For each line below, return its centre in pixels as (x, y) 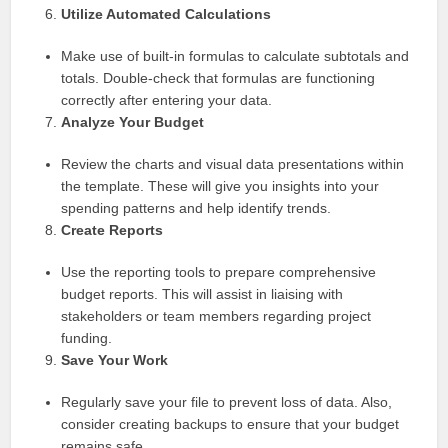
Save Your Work (115, 360)
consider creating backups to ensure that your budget (230, 424)
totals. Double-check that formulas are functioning (218, 78)
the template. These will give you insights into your (220, 186)
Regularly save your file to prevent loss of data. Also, (227, 402)
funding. (87, 338)
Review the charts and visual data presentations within (233, 164)
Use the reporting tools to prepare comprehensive (219, 272)
